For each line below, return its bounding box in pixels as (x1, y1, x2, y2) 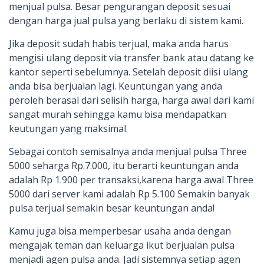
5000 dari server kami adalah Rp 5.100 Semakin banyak (9, 187, 250, 201)
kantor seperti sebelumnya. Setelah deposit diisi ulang (9, 65, 248, 79)
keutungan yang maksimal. (9, 122, 128, 136)
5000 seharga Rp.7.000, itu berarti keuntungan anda (9, 159, 239, 173)
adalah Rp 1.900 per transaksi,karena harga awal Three (9, 173, 253, 187)
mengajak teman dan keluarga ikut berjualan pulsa (9, 239, 235, 252)
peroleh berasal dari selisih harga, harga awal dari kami (9, 94, 254, 107)
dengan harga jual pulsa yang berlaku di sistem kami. (9, 14, 243, 28)
